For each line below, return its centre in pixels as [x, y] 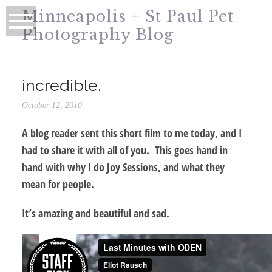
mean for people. [58, 184]
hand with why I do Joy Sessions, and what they [123, 167]
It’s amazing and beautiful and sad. [95, 213]
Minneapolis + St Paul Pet [127, 17]
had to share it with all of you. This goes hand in [124, 150]
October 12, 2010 [52, 105]
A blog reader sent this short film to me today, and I [131, 133]
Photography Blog [97, 35]
